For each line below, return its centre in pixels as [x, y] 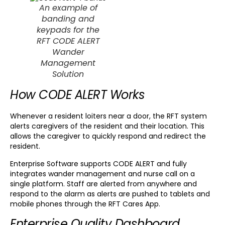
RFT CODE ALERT [68, 41]
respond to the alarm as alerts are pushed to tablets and [110, 194]
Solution [68, 74]
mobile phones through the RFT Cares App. [85, 204]
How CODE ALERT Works [78, 95]
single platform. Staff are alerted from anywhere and [103, 184]
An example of [68, 8]
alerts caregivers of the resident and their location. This [107, 126]
